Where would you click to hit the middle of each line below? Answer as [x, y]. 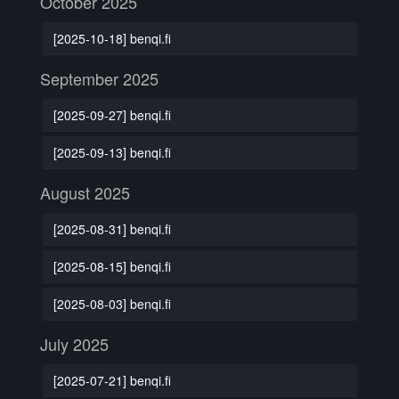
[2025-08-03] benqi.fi [112, 303]
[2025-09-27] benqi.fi [112, 114]
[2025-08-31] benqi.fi [112, 228]
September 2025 [99, 78]
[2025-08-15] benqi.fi [112, 266]
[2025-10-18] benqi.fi [112, 38]
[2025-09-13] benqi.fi [112, 152]
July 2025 [74, 344]
